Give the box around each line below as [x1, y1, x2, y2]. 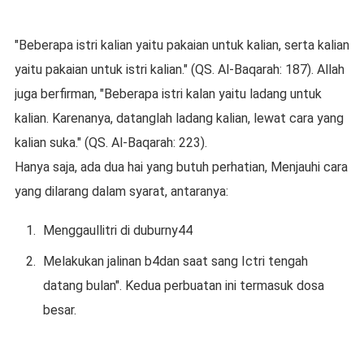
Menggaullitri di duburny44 [42, 223, 193, 238]
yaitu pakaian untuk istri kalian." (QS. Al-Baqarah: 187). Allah [14, 62, 344, 77]
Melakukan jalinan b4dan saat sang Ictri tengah [42, 253, 308, 269]
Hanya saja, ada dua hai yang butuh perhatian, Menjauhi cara [14, 159, 348, 175]
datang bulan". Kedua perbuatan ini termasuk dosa [42, 278, 324, 293]
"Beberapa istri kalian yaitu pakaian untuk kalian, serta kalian [14, 37, 349, 53]
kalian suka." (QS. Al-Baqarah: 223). [14, 135, 207, 150]
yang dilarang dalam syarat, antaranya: [14, 184, 228, 199]
